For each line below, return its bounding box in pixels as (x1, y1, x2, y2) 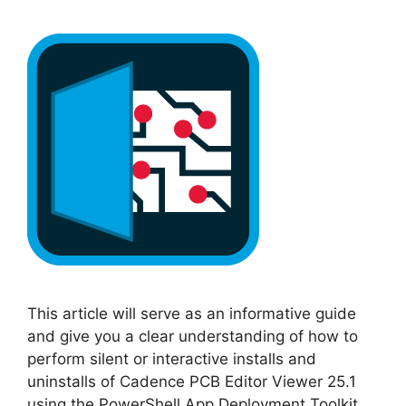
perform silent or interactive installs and (27, 349, 316, 368)
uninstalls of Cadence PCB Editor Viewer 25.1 (27, 372, 356, 391)
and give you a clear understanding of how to (27, 326, 358, 345)
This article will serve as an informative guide (27, 304, 356, 323)
